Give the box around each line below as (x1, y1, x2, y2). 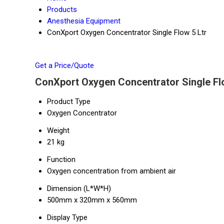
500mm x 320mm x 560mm (47, 195, 137, 204)
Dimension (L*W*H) (47, 184, 111, 193)
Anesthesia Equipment (47, 16, 120, 25)
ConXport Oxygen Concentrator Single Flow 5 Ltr (47, 28, 206, 37)
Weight (47, 126, 69, 135)
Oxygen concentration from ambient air (47, 166, 176, 175)
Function (47, 155, 75, 164)
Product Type (47, 97, 90, 106)
